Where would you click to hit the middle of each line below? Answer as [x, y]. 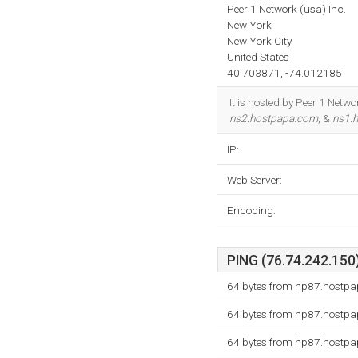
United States [258, 57]
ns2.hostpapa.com [274, 118]
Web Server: [255, 180]
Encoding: [251, 210]
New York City [259, 41]
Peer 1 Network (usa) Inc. [286, 9]
